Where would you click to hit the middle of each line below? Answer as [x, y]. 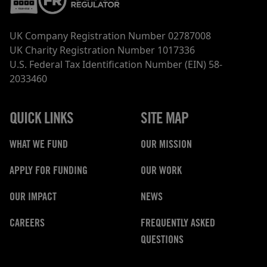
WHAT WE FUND [39, 146]
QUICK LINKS [41, 120]
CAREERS [27, 224]
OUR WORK [161, 172]
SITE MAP [164, 120]
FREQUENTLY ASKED [178, 224]
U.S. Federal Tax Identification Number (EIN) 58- [116, 65]
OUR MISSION [166, 146]
